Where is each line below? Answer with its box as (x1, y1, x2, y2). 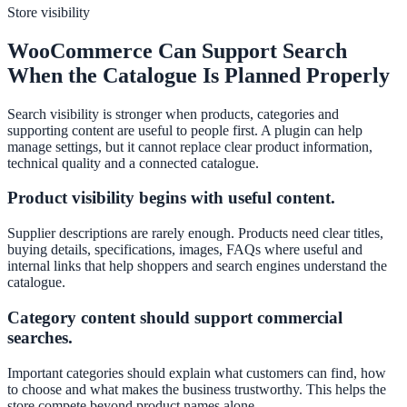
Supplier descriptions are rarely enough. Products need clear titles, (7, 225, 383, 242)
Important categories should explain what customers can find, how (7, 364, 386, 381)
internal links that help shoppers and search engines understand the (7, 258, 387, 274)
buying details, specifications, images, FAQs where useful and (7, 242, 362, 258)
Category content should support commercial (7, 307, 342, 327)
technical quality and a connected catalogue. (7, 154, 259, 171)
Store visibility (7, 4, 90, 20)
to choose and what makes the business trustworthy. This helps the (7, 381, 386, 397)
